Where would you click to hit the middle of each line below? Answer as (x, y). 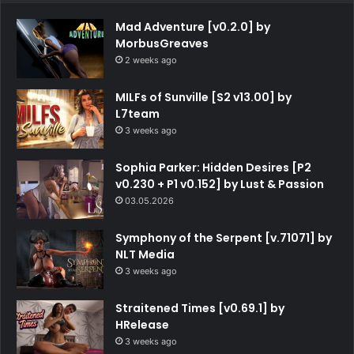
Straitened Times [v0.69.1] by (200, 309)
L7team (137, 114)
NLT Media (145, 255)
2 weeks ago (151, 60)
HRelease (142, 325)
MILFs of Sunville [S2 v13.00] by (203, 98)
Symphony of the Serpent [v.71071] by (224, 238)
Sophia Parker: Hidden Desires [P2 (213, 168)
